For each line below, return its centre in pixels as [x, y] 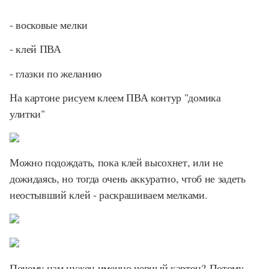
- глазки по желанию [56, 73]
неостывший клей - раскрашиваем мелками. [109, 195]
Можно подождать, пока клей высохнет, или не [116, 162]
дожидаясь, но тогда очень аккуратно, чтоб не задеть [128, 178]
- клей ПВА [35, 49]
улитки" [29, 113]
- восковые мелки [49, 24]
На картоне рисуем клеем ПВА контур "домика [117, 97]
